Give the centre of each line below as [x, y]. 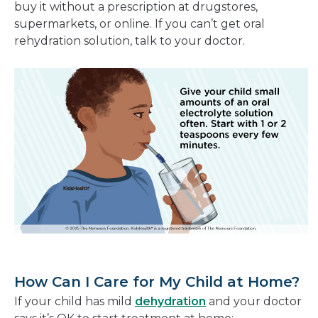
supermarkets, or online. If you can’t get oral [139, 24]
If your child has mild [75, 302]
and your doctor [254, 302]
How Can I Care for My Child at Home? [157, 282]
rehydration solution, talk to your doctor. [130, 41]
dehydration [170, 302]
